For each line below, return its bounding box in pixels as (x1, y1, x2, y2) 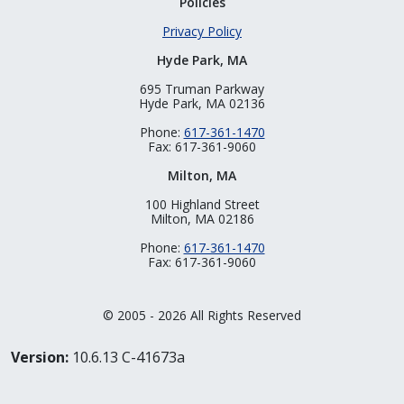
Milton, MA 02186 (150, 209, 254, 227)
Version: (11, 346, 69, 367)
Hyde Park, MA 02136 (139, 94, 265, 112)
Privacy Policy (162, 22, 242, 40)
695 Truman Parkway (140, 79, 264, 97)
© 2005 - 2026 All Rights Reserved (103, 306, 301, 324)
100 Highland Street (144, 195, 260, 213)
